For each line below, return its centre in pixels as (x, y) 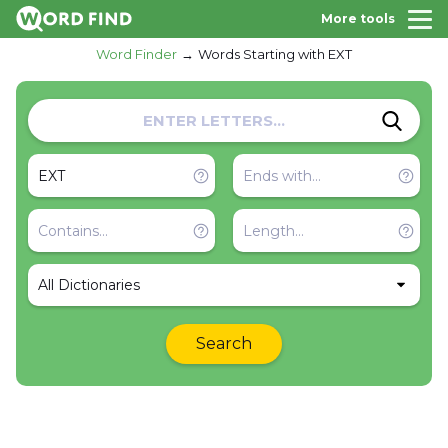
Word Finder (136, 54)
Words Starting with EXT (275, 54)
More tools (358, 18)
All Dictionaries (89, 285)
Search (224, 343)
